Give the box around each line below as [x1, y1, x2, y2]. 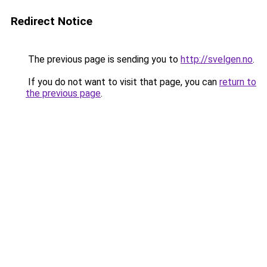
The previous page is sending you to [26, 54, 181, 65]
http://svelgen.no [181, 54, 253, 65]
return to [219, 76, 256, 88]
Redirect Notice [11, 14, 92, 28]
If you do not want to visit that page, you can [26, 76, 219, 88]
